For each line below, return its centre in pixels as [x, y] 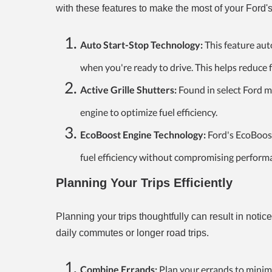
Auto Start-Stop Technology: [142, 45]
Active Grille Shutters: [128, 90]
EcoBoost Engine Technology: [143, 135]
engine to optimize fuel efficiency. [149, 112]
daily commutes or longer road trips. [132, 233]
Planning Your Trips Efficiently [144, 183]
